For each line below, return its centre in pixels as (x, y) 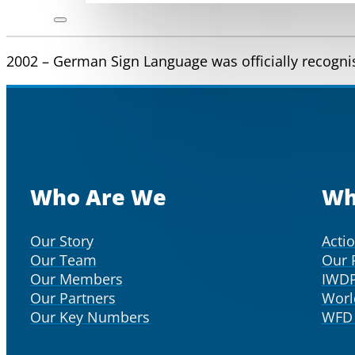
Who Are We (98, 197)
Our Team (63, 260)
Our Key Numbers (90, 317)
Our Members (76, 279)
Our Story (62, 240)
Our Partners (73, 298)
